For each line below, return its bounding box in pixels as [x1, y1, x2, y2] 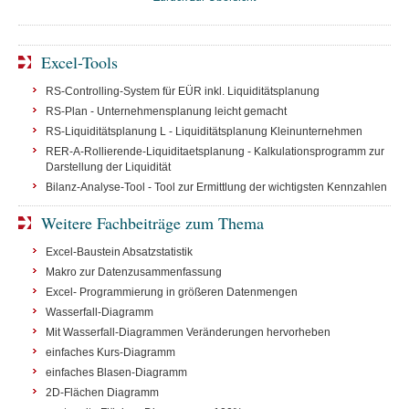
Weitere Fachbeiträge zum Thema [41, 212, 264, 234]
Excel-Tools [41, 51, 118, 73]
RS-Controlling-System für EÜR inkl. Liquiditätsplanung [46, 85, 320, 98]
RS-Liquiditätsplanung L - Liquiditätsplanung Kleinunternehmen [46, 125, 362, 138]
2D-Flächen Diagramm [46, 386, 159, 399]
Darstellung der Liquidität [46, 161, 171, 173]
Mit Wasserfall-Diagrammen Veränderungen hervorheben [46, 326, 330, 339]
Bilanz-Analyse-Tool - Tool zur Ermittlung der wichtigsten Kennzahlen [46, 181, 387, 194]
